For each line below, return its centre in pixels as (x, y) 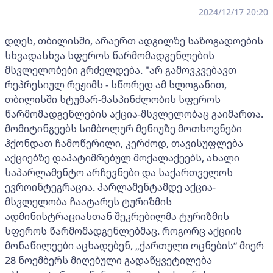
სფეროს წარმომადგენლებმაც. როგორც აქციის (123, 231)
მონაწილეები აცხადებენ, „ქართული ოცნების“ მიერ (134, 245)
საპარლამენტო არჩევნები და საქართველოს (119, 172)
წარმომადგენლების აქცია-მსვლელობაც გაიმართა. (134, 114)
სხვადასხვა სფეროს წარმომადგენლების (110, 55)
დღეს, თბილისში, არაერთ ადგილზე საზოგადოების (134, 41)
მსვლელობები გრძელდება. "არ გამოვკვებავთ (121, 70)
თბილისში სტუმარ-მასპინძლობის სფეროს (113, 99)
